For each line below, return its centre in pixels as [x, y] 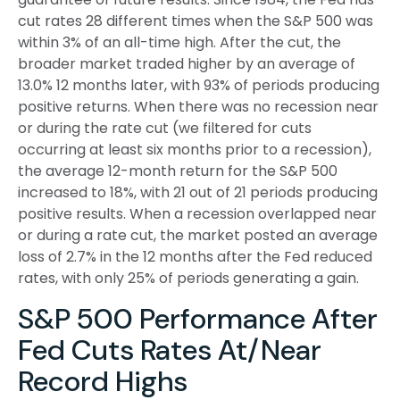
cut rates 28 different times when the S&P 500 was [196, 21]
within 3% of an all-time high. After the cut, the [179, 42]
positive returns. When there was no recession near [198, 106]
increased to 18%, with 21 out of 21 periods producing [198, 192]
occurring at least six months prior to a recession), [195, 149]
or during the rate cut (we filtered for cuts [165, 128]
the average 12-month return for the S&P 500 [178, 171]
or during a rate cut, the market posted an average [198, 235]
